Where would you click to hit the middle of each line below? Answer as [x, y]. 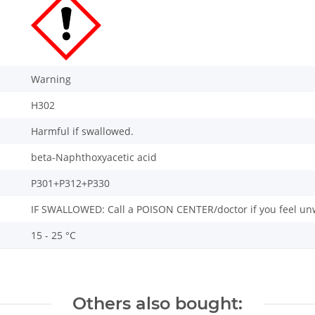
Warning [51, 79]
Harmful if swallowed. [82, 131]
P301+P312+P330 [70, 184]
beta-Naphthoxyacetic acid [94, 157]
